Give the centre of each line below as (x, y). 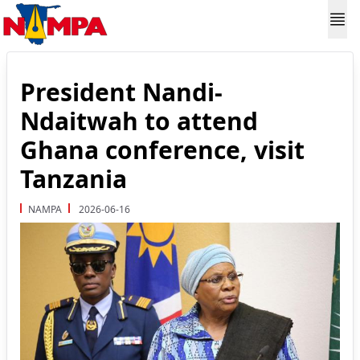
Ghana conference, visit (162, 150)
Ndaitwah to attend (139, 121)
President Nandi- (121, 92)
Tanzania (74, 179)
